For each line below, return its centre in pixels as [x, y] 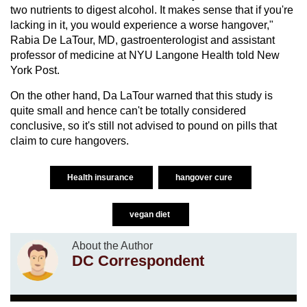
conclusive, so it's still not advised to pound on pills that [144, 125]
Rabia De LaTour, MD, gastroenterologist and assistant [143, 40]
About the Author [112, 245]
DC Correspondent [138, 260]
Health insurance [101, 177]
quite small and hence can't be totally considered [128, 110]
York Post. [35, 70]
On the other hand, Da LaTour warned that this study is [142, 95]
